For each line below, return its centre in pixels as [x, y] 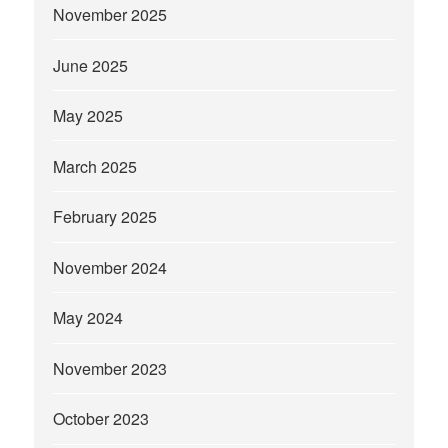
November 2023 [110, 368]
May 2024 [88, 318]
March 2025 [95, 166]
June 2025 [91, 65]
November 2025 [110, 15]
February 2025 [105, 217]
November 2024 [110, 267]
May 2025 [88, 116]
